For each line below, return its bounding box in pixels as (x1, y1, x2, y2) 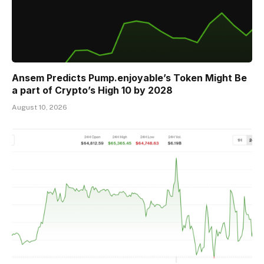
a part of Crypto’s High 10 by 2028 (12, 84, 173, 96)
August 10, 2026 (12, 103, 67, 111)
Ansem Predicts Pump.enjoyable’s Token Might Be (12, 71, 247, 84)
